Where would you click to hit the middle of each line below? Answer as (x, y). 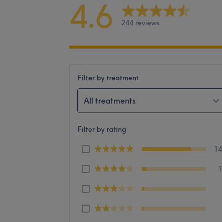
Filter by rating (102, 129)
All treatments (110, 100)
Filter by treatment (108, 78)
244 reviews (140, 23)
